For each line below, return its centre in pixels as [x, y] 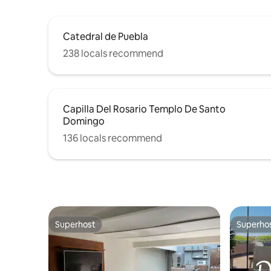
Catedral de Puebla [106, 36]
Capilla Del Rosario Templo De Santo [144, 109]
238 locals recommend [113, 53]
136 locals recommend [113, 138]
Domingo [84, 121]
